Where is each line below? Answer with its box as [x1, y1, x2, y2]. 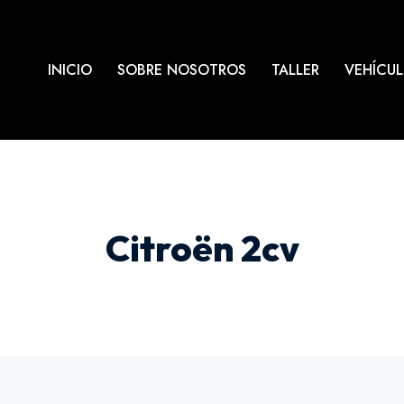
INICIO [48, 60, 92, 81]
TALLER [271, 60, 319, 81]
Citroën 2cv [105, 225, 299, 271]
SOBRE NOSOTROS [117, 60, 246, 81]
